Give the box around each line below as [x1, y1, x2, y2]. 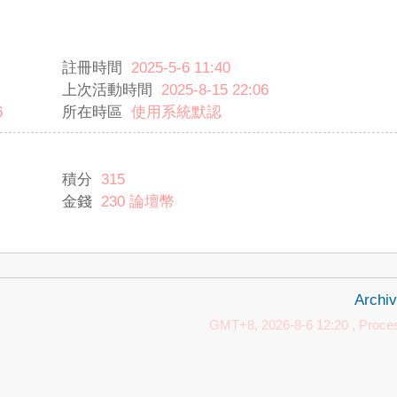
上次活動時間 [62, 82, 152, 98]
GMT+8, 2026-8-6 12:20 [209, 318, 348, 332]
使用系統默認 [131, 104, 222, 121]
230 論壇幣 [101, 193, 175, 210]
